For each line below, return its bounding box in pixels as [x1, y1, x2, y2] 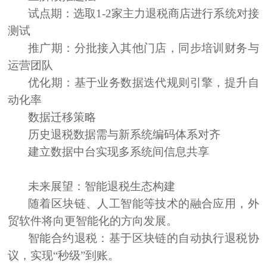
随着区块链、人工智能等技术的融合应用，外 [28, 197, 259, 210]
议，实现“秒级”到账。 [8, 249, 120, 262]
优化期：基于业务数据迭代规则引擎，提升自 [28, 76, 259, 89]
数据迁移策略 [28, 111, 97, 124]
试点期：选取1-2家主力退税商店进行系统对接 [28, 7, 259, 20]
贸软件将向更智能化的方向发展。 [8, 215, 178, 228]
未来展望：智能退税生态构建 [28, 180, 176, 193]
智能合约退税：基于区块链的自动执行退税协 [28, 232, 259, 245]
